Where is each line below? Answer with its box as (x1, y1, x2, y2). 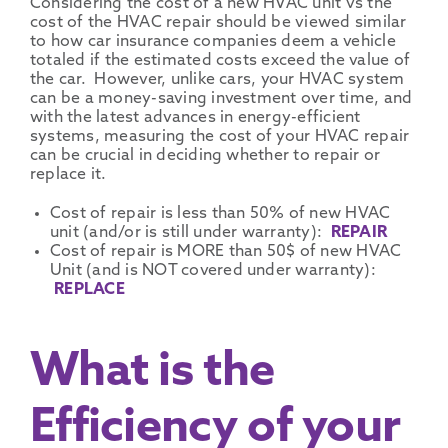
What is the (29, 349, 275, 397)
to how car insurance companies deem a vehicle (29, 33, 396, 50)
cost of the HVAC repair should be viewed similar (29, 14, 407, 31)
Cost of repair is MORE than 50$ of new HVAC (49, 243, 402, 260)
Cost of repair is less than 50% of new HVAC (49, 205, 391, 222)
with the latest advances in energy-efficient (29, 109, 361, 126)
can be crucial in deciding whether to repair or (29, 147, 381, 164)
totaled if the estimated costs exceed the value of (29, 52, 410, 69)
